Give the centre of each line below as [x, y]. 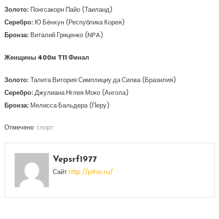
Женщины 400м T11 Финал [46, 57]
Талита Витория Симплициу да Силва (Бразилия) [103, 80]
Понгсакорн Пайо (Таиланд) [71, 10]
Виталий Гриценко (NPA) [66, 35]
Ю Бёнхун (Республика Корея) [79, 22]
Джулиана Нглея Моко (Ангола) [81, 93]
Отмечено [20, 127]
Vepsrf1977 [75, 160]
